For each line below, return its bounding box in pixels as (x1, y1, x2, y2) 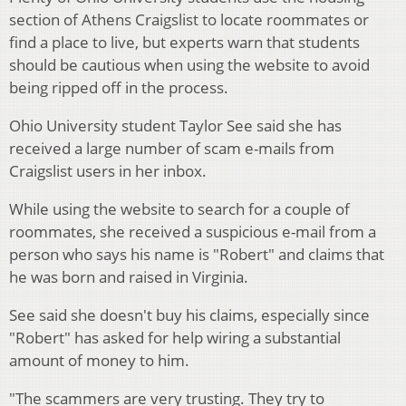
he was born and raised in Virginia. (9, 266, 259, 288)
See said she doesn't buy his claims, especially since (9, 304, 370, 326)
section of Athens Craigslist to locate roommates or (9, 9, 369, 31)
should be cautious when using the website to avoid (9, 54, 370, 76)
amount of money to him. (9, 350, 193, 372)
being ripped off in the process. (9, 77, 228, 99)
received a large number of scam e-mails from (9, 138, 334, 159)
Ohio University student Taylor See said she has (9, 115, 342, 137)
